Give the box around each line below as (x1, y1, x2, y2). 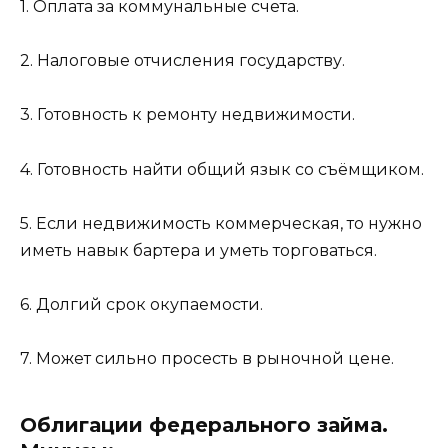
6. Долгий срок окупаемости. (20, 294, 263, 314)
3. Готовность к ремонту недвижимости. (20, 105, 355, 125)
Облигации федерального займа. (20, 413, 388, 438)
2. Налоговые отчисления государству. (20, 51, 345, 71)
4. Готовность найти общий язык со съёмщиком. (20, 159, 424, 179)
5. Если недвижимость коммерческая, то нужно (20, 213, 422, 233)
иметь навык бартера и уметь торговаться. (20, 240, 377, 260)
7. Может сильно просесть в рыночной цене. (20, 349, 394, 369)
